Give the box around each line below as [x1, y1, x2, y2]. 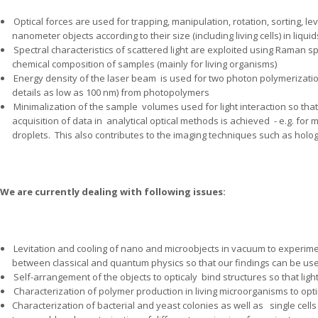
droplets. [12, 128, 50, 141]
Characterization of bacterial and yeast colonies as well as [12, 299, 263, 312]
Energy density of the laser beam [13, 72, 158, 84]
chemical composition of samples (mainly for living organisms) [12, 57, 277, 70]
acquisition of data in [12, 114, 102, 127]
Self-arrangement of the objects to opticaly [13, 270, 197, 283]
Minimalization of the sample [13, 100, 138, 113]
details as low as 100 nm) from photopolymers [12, 86, 209, 99]
